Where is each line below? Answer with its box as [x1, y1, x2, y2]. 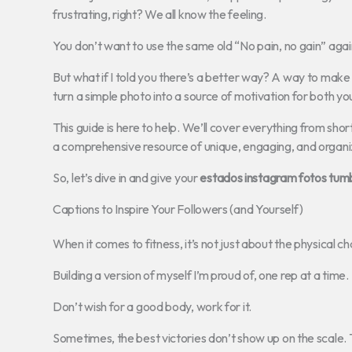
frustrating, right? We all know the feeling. [53, 5, 266, 22]
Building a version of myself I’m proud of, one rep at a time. [53, 266, 349, 283]
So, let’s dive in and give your [53, 169, 200, 185]
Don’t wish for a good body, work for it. [53, 298, 251, 314]
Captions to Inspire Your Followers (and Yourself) [53, 200, 303, 217]
